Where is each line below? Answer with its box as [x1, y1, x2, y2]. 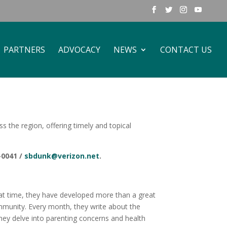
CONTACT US [160, 44, 212, 55]
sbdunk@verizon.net [24, 151, 100, 161]
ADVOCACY [58, 44, 100, 55]
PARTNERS [4, 44, 45, 55]
